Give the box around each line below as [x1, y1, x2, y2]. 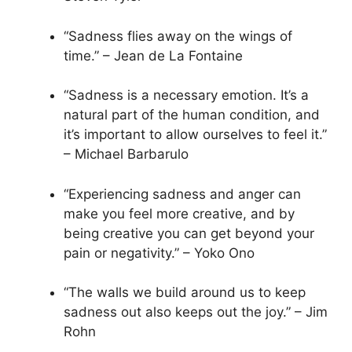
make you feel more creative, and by [64, 205, 295, 222]
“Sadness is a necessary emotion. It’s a [64, 87, 309, 104]
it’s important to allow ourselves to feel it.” [64, 126, 327, 143]
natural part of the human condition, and [64, 107, 320, 123]
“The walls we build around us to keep [64, 284, 306, 301]
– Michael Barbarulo [64, 146, 189, 163]
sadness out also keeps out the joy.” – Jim [64, 304, 328, 321]
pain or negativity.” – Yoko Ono [64, 244, 255, 261]
